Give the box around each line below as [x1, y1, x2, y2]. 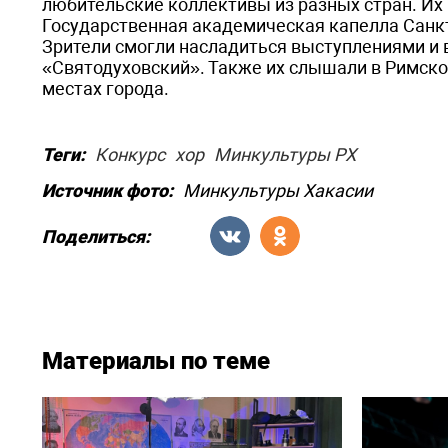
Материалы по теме [42, 347, 270, 375]
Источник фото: [42, 180, 173, 201]
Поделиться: [42, 225, 150, 247]
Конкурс [95, 144, 165, 165]
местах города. [42, 78, 169, 99]
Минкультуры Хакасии [183, 180, 373, 201]
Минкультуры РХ [214, 144, 356, 165]
